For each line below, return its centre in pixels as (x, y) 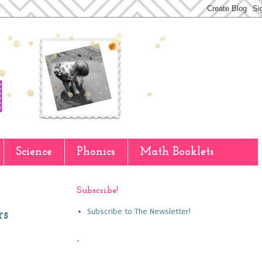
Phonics (96, 152)
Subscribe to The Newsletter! (139, 211)
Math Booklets (177, 152)
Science (34, 152)
